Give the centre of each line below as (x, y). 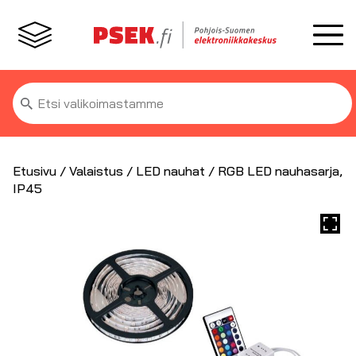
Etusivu (35, 171)
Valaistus (96, 171)
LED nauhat (170, 171)
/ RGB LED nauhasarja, (274, 171)
